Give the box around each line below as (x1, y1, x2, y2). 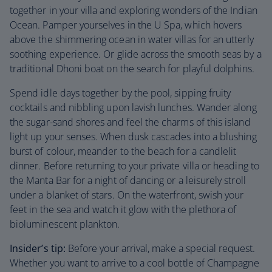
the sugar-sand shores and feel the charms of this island (10, 115, 251, 129)
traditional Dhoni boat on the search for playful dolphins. (10, 62, 254, 75)
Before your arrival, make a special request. (65, 242, 255, 255)
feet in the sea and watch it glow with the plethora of (10, 203, 237, 216)
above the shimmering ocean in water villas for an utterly (10, 33, 254, 46)
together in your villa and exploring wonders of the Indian (10, 4, 257, 17)
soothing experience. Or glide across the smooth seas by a (10, 47, 262, 61)
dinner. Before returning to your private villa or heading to (10, 159, 259, 172)
